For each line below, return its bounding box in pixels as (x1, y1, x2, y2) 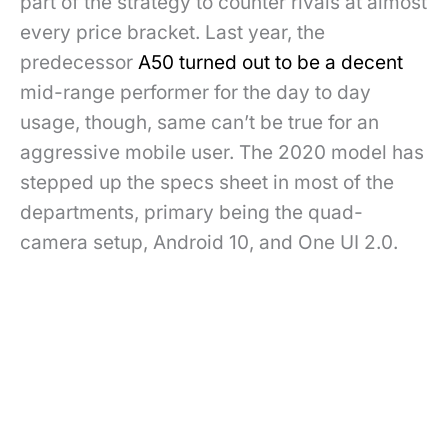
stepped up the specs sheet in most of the (20, 171, 394, 195)
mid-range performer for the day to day (20, 81, 371, 105)
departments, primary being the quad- (20, 201, 363, 225)
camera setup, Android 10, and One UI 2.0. (20, 231, 398, 255)
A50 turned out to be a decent (138, 51, 403, 75)
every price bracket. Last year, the (20, 21, 325, 45)
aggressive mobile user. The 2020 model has (20, 141, 424, 165)
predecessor (20, 51, 138, 75)
